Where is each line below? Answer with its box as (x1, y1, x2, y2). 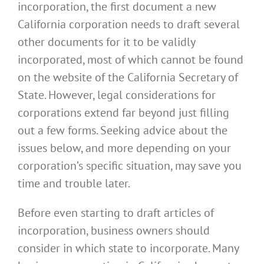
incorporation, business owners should (18, 223, 210, 239)
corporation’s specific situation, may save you (18, 158, 242, 174)
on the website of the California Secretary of (18, 70, 238, 85)
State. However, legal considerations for (18, 87, 216, 103)
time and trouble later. (18, 176, 130, 192)
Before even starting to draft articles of (18, 205, 214, 221)
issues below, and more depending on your (18, 140, 231, 156)
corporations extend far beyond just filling (18, 105, 229, 121)
